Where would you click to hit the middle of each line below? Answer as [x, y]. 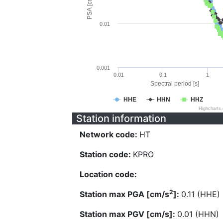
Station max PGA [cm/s [124, 194]
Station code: [106, 154]
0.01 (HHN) [198, 214]
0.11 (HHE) [201, 194]
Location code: [108, 174]
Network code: [110, 134]
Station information [121, 118]
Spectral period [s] [174, 84]
